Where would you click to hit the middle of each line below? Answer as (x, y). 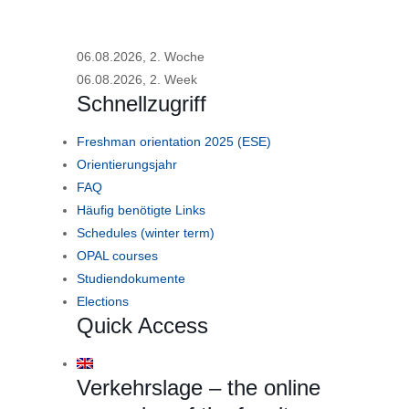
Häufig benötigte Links (141, 210)
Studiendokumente (131, 278)
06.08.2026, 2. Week (137, 79)
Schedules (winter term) (146, 233)
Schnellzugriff (142, 104)
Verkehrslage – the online (199, 388)
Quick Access (142, 325)
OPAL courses (117, 256)
